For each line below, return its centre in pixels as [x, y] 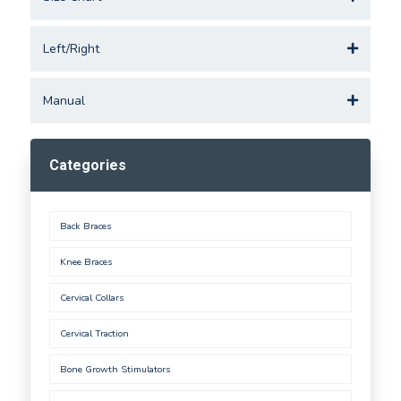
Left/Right [71, 48]
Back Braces [85, 226]
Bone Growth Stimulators [115, 370]
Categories [88, 166]
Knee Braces [85, 262]
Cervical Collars [91, 298]
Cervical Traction [94, 334]
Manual [64, 100]
